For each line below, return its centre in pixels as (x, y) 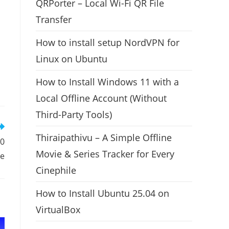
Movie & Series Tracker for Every (105, 154)
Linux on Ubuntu (72, 59)
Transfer (54, 19)
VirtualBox (58, 209)
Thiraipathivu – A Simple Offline (104, 137)
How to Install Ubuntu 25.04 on (102, 193)
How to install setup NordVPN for (108, 42)
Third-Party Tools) (74, 114)
